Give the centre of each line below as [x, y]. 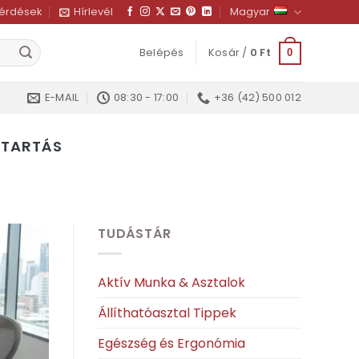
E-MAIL [62, 97]
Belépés [161, 52]
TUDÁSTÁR [135, 233]
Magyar [250, 12]
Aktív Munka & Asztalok [171, 282]
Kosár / [229, 52]
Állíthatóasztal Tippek [167, 313]
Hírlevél [93, 12]
